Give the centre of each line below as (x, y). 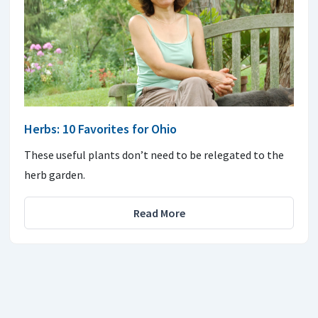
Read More (159, 213)
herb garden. (55, 175)
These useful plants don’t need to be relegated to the (154, 155)
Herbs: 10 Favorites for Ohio (100, 129)
